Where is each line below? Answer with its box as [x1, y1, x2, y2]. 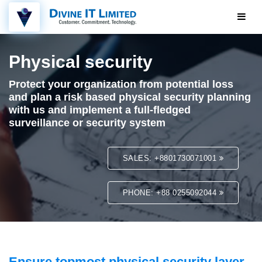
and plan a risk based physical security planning [9, 91, 251, 103]
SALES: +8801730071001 [122, 154, 219, 163]
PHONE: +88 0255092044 [122, 188, 219, 197]
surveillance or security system [9, 117, 166, 129]
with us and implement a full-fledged [9, 104, 191, 116]
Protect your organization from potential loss [9, 78, 233, 90]
